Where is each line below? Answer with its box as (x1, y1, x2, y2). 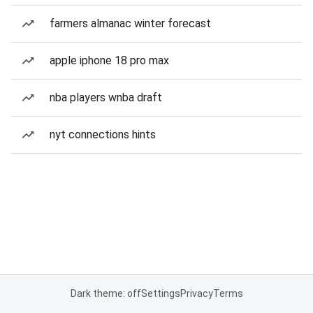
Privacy (180, 288, 213, 299)
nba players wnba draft (50, 91, 162, 104)
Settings (140, 288, 180, 299)
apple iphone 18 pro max (50, 54, 169, 67)
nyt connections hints (50, 128, 156, 141)
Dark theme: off (70, 288, 141, 299)
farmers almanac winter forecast (50, 17, 211, 30)
